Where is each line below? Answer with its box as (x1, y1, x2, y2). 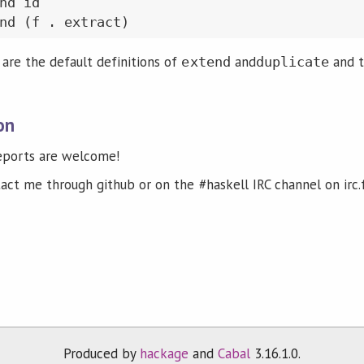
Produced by (63, 344, 140, 362)
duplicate (255, 54, 329, 71)
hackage (139, 344, 188, 362)
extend (181, 54, 231, 71)
